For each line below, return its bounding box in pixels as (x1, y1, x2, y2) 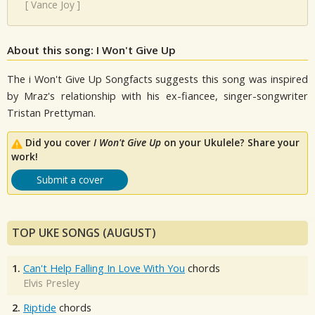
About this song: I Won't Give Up (7, 42, 176, 57)
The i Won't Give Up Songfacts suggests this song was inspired (7, 72, 308, 86)
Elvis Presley (23, 276, 79, 290)
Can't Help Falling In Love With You (23, 262, 185, 276)
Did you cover (25, 136, 94, 150)
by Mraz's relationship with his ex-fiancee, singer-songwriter (7, 89, 308, 103)
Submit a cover (36, 173, 103, 187)
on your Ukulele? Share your (161, 136, 300, 150)
